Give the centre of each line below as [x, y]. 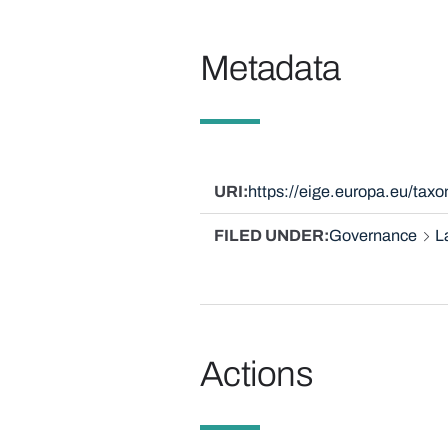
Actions [256, 374]
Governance [372, 236]
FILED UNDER [268, 236]
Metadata [270, 67]
